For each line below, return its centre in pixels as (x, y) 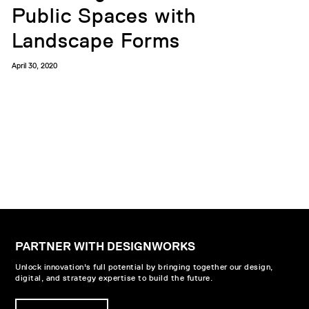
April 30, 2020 (34, 65)
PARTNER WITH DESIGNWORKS (105, 246)
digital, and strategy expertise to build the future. (114, 277)
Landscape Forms (96, 40)
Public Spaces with (104, 16)
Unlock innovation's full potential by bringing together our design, (144, 266)
